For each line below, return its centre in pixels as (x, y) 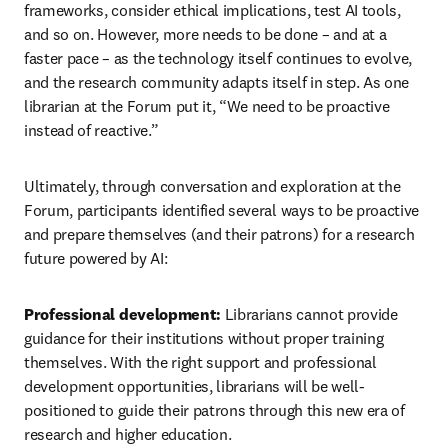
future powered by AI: (96, 258)
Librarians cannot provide (311, 314)
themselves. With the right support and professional (200, 362)
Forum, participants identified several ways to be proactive (222, 210)
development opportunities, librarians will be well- (194, 386)
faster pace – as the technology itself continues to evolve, (218, 58)
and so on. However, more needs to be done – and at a (205, 34)
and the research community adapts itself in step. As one (217, 82)
